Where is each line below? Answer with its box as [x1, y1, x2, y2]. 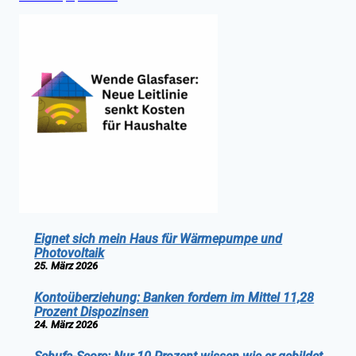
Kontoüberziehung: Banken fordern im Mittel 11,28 [34, 290, 315, 306]
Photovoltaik [34, 246, 105, 261]
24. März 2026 [34, 319, 99, 331]
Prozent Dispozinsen [34, 304, 149, 320]
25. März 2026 [34, 260, 99, 273]
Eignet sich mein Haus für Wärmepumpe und [34, 231, 283, 247]
